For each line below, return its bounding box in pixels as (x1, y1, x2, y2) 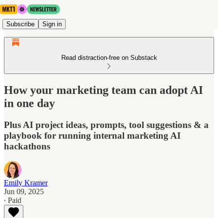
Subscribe (6, 20, 35, 28)
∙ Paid (4, 196, 21, 204)
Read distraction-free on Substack (61, 54, 157, 61)
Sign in (42, 20, 62, 28)
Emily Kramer (4, 178, 48, 187)
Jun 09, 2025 (4, 187, 44, 196)
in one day (4, 96, 55, 109)
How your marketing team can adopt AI (4, 83, 203, 96)
